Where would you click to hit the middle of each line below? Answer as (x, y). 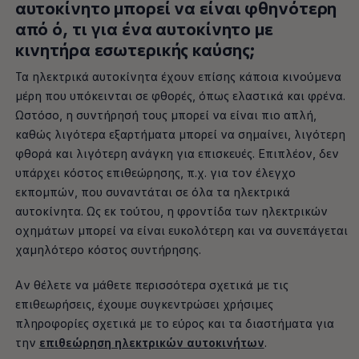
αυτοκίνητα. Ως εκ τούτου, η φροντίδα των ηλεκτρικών (171, 210)
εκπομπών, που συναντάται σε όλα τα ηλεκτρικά (152, 191)
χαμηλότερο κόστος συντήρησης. (108, 249)
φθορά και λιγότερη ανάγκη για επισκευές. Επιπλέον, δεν (177, 153)
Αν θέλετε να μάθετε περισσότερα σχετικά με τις (151, 284)
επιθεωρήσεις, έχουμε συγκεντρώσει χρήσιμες (144, 303)
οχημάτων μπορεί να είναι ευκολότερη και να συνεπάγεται (181, 230)
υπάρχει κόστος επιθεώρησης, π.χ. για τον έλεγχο (155, 172)
